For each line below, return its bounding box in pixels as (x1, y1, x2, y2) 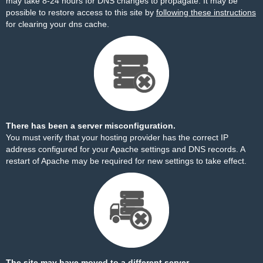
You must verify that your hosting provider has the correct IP (6, 133, 228, 142)
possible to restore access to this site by (6, 8, 156, 17)
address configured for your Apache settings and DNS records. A (6, 144, 245, 154)
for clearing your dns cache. (6, 19, 109, 29)
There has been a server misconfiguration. (6, 121, 176, 130)
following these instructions (156, 8, 256, 17)
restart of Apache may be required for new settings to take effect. (6, 156, 247, 166)
